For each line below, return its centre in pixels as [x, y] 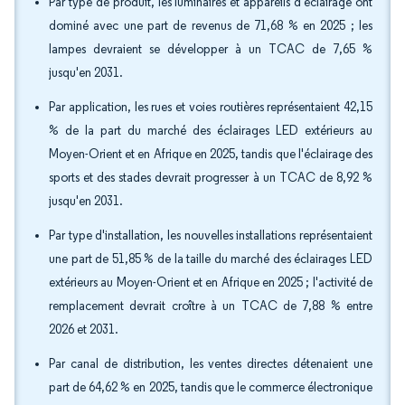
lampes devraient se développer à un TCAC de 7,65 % [211, 49]
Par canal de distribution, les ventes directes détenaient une [211, 364]
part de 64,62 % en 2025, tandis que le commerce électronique [211, 387]
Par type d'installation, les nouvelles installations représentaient [211, 235]
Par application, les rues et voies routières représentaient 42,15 [211, 107]
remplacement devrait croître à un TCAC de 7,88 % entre [211, 306]
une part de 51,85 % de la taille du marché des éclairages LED [211, 259]
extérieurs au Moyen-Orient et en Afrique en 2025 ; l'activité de [211, 283]
